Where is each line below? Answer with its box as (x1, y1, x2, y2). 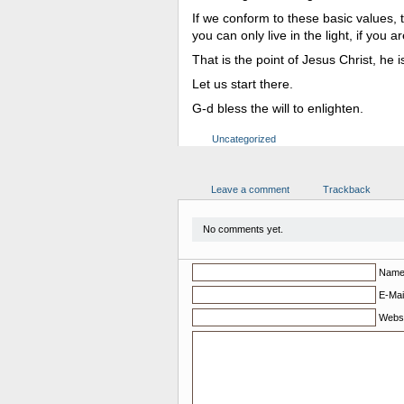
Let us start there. (192, 77, 297, 91)
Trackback (323, 184, 371, 195)
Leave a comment (211, 184, 289, 195)
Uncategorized (212, 133, 276, 144)
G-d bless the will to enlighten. (192, 101, 363, 115)
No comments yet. (203, 224, 283, 234)
